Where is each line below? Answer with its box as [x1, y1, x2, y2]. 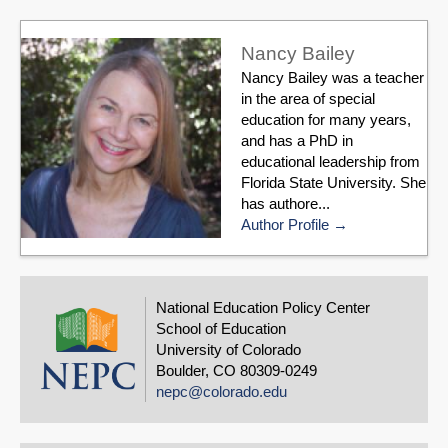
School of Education [156, 320, 286, 338]
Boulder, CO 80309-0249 [156, 362, 317, 380]
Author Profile [241, 216, 329, 234]
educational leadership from [241, 153, 420, 171]
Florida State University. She [241, 174, 426, 192]
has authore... [241, 195, 330, 213]
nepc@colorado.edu [156, 383, 287, 401]
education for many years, [241, 111, 411, 129]
